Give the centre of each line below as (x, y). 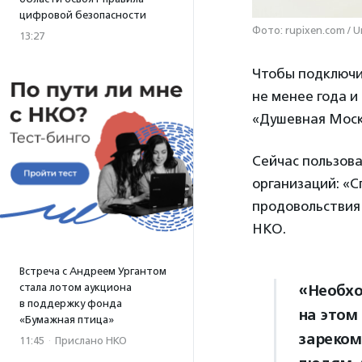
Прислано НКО (91, 341)
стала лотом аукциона (76, 287)
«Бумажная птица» (67, 320)
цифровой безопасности (83, 15)
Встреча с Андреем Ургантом (93, 271)
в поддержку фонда (71, 303)
